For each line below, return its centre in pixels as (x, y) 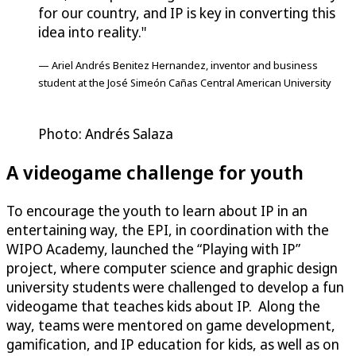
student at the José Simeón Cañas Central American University (184, 82)
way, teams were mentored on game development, (171, 325)
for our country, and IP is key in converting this (187, 12)
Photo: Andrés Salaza (106, 133)
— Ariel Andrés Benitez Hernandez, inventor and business (178, 65)
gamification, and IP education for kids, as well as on (173, 344)
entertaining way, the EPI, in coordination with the (168, 229)
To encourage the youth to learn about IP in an (157, 210)
